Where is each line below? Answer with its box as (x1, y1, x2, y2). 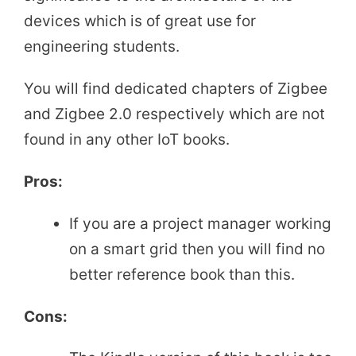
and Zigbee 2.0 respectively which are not (24, 104, 325, 123)
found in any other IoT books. (24, 130, 230, 149)
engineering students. (24, 37, 180, 56)
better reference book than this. (69, 265, 295, 284)
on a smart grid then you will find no (69, 239, 325, 258)
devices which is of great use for (24, 12, 256, 31)
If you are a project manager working (69, 214, 331, 233)
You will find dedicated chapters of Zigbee (24, 79, 327, 98)
